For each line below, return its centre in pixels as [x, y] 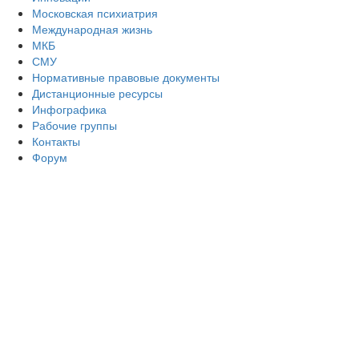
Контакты [56, 141]
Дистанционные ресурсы [97, 93]
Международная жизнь [92, 28]
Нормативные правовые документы [126, 77]
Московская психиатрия [95, 12]
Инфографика [69, 109]
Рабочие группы [75, 125]
